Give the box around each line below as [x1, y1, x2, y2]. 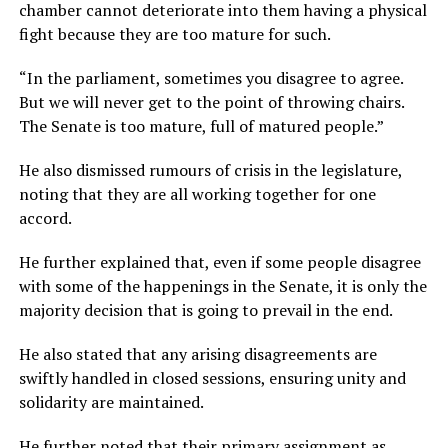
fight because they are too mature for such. [18, 22, 331, 45]
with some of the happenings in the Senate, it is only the [18, 274, 427, 297]
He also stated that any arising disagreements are [18, 342, 377, 365]
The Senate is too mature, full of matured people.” [18, 114, 384, 137]
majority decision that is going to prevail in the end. [18, 298, 393, 321]
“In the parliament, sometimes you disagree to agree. [18, 66, 403, 89]
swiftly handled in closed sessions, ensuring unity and [18, 366, 406, 389]
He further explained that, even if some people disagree [18, 250, 421, 273]
